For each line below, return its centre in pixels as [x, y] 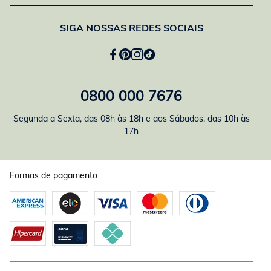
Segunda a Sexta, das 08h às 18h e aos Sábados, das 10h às [131, 119]
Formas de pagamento [54, 175]
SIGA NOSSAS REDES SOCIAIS [131, 28]
